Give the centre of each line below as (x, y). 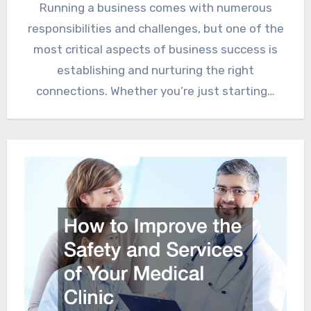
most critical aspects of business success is (155, 49)
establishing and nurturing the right (155, 70)
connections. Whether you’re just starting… (155, 91)
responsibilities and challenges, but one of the (155, 28)
